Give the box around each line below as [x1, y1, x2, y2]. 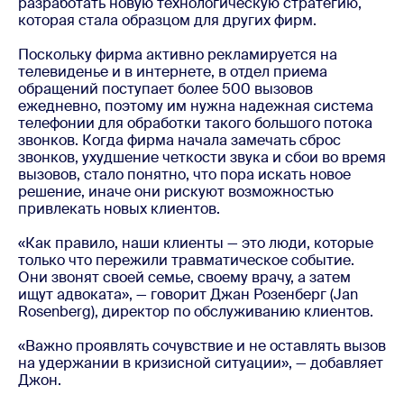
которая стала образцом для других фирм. [18, 10, 320, 30]
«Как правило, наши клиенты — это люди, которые [18, 233, 373, 252]
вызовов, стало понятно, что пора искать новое [18, 164, 351, 184]
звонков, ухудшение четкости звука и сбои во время [18, 147, 386, 167]
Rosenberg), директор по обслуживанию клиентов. [18, 301, 377, 321]
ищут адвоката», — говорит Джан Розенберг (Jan [18, 284, 358, 304]
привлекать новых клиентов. [18, 198, 220, 218]
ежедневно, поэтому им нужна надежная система [18, 96, 373, 115]
